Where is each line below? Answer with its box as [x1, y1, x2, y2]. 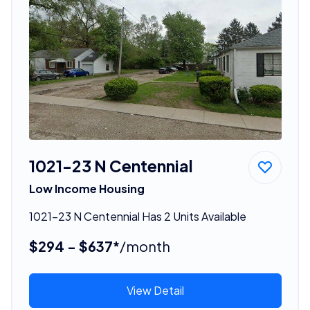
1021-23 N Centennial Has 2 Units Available [28, 208, 246, 224]
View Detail [126, 282, 184, 298]
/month [119, 237, 170, 255]
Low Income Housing [28, 181, 145, 196]
